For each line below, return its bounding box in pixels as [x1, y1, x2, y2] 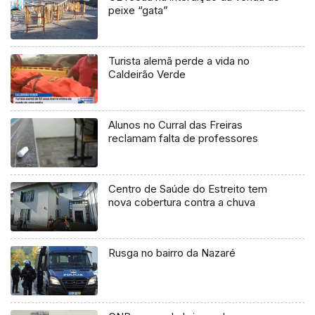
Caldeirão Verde [108, 67, 186, 82]
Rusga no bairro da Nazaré [108, 246, 236, 260]
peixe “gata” [108, 4, 169, 18]
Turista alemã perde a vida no [108, 54, 250, 68]
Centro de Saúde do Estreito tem [108, 182, 268, 196]
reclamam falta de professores [108, 131, 259, 146]
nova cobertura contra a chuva [108, 195, 256, 210]
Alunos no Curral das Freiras [108, 118, 243, 132]
